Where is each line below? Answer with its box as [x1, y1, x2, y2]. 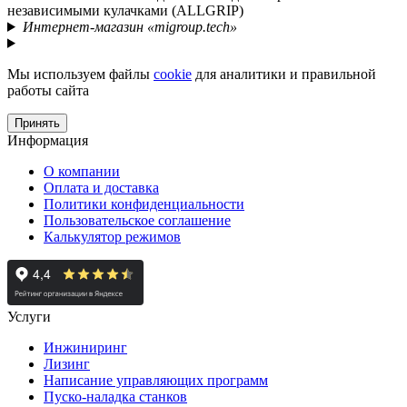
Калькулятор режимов [44, 228, 181, 244]
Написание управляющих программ [44, 372, 268, 388]
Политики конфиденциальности [44, 195, 244, 212]
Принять [15, 115, 60, 130]
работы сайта [7, 82, 89, 98]
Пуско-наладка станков [44, 388, 187, 404]
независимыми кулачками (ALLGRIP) [7, 2, 243, 18]
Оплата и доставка [44, 179, 159, 195]
